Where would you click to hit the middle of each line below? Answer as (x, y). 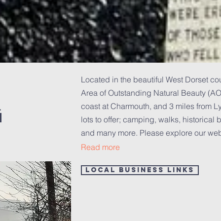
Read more (100, 147)
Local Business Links (140, 170)
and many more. (110, 133)
